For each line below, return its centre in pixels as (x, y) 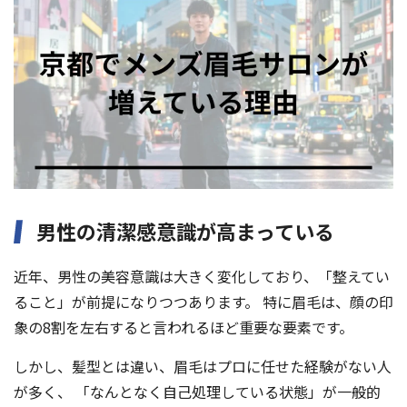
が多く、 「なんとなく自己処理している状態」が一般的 (197, 392)
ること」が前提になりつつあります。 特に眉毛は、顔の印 (203, 302)
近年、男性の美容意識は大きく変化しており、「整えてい (202, 277)
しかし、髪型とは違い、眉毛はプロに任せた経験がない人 (203, 367)
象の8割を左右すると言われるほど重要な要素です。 (184, 328)
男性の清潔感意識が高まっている (185, 231)
